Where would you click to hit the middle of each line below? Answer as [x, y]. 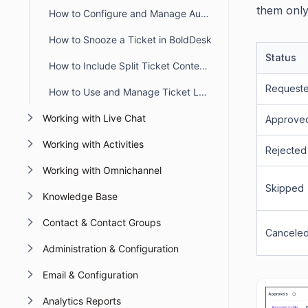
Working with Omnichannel [102, 170]
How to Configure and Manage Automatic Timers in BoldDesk [205, 13]
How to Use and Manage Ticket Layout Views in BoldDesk [203, 92]
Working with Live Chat [94, 118]
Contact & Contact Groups [101, 222]
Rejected [286, 151]
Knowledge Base [80, 196]
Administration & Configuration [110, 249]
